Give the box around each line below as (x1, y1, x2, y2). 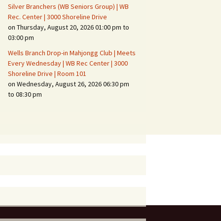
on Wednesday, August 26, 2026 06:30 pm (8, 79, 129, 88)
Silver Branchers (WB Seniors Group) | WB (8, 2, 129, 11)
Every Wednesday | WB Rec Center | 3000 (8, 59, 128, 68)
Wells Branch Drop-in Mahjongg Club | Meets (8, 48, 136, 57)
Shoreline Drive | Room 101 (8, 69, 86, 78)
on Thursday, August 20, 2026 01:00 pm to (8, 23, 129, 32)
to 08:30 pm (8, 90, 42, 99)
